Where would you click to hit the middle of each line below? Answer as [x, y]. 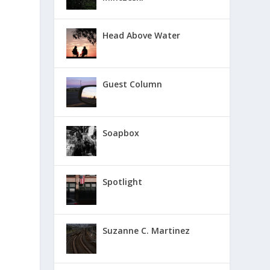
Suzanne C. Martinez [146, 230]
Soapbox [121, 133]
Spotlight [123, 181]
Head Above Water [142, 35]
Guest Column [133, 84]
